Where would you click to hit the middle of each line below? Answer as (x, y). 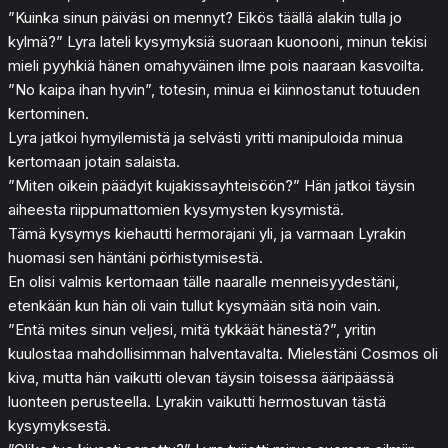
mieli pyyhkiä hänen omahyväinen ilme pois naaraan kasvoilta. (216, 65)
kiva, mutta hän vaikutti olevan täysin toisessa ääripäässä (201, 377)
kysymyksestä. (59, 425)
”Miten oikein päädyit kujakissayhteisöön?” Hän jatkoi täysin (211, 185)
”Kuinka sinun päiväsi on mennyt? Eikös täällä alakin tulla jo (205, 17)
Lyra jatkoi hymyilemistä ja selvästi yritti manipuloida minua (205, 137)
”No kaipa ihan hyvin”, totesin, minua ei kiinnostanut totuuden (214, 89)
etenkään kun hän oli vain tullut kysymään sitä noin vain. (194, 305)
